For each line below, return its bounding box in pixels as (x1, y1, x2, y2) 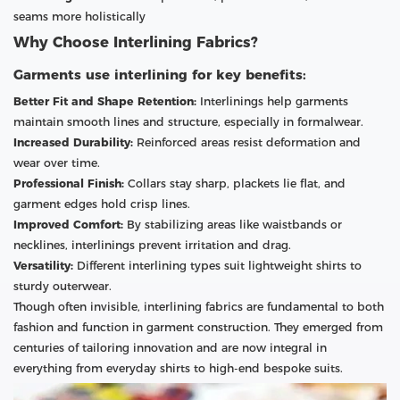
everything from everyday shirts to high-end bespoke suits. (13, 361, 343, 375)
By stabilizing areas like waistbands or (123, 217, 342, 231)
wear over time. (13, 155, 100, 170)
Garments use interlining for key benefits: (13, 65, 306, 83)
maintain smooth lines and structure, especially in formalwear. (13, 114, 363, 129)
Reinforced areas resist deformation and (133, 135, 361, 149)
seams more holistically (13, 9, 146, 23)
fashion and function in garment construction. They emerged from (13, 320, 383, 334)
